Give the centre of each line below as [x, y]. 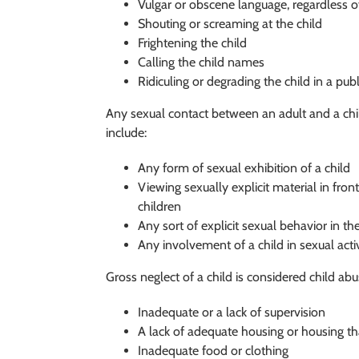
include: [126, 132]
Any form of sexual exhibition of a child [244, 167]
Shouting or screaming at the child [230, 23]
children [159, 206]
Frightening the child [192, 42]
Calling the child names [201, 62]
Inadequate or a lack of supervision [232, 312]
